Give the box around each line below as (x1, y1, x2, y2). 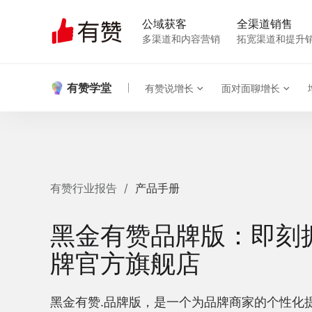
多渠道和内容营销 (142, 33, 220, 45)
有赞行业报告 (50, 180, 117, 195)
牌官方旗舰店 (50, 247, 201, 279)
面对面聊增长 (221, 81, 280, 94)
